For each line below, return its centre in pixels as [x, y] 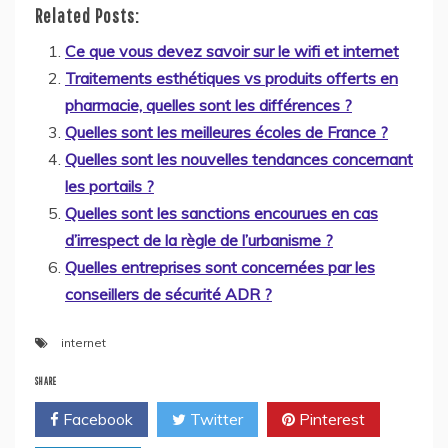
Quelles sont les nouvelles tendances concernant [239, 158]
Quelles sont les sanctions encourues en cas [221, 212]
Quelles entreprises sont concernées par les [220, 266]
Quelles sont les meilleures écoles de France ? [226, 131]
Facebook [96, 418]
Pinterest [330, 418]
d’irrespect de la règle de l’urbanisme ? [199, 239]
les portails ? [109, 185]
